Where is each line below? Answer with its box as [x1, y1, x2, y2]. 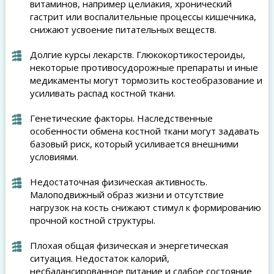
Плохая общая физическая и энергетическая [29, 239, 228, 251]
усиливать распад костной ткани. [29, 87, 176, 99]
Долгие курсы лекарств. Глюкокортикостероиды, [29, 48, 245, 61]
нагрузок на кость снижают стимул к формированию [29, 201, 261, 213]
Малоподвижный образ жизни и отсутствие [29, 188, 224, 201]
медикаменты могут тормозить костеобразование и [29, 74, 262, 86]
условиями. [29, 150, 78, 163]
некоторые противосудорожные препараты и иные [29, 61, 258, 73]
